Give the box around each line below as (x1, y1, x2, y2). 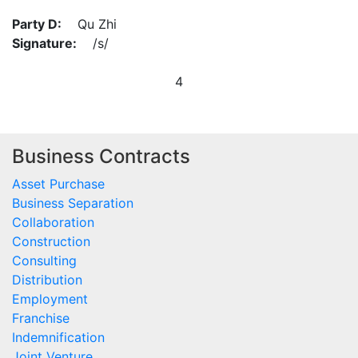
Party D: (12, 16, 62, 32)
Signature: (12, 35, 77, 51)
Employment (12, 291, 88, 308)
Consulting (12, 253, 77, 269)
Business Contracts (12, 145, 190, 169)
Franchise (12, 310, 70, 327)
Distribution (12, 272, 82, 288)
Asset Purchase (12, 176, 105, 193)
